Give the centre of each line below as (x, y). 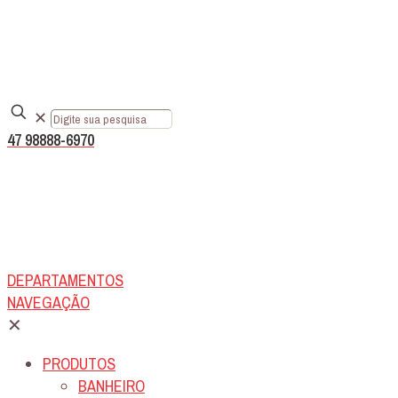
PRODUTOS (79, 364)
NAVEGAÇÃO (48, 303)
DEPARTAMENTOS (65, 281)
